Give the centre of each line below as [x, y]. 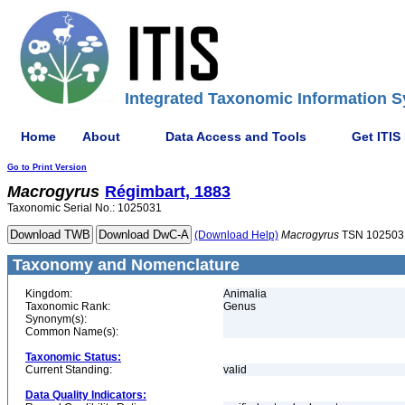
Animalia [245, 294]
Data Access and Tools [236, 136]
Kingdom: [49, 294]
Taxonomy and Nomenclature [124, 265]
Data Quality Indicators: [86, 395]
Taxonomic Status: [73, 357]
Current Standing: [69, 370]
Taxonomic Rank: [68, 306]
